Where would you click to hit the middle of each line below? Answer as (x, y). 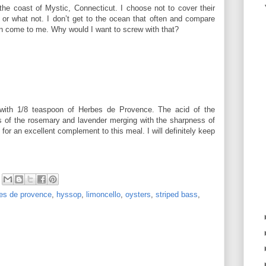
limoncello (103, 194)
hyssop (69, 194)
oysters (138, 194)
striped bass (177, 194)
